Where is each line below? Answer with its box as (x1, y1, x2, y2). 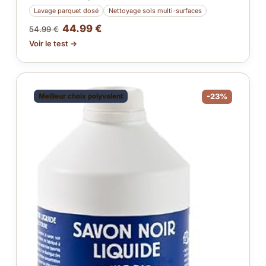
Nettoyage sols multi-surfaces (108, 6, 202, 15)
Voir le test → (28, 39, 77, 48)
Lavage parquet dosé (34, 6, 99, 15)
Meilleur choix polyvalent (38, 92, 123, 101)
